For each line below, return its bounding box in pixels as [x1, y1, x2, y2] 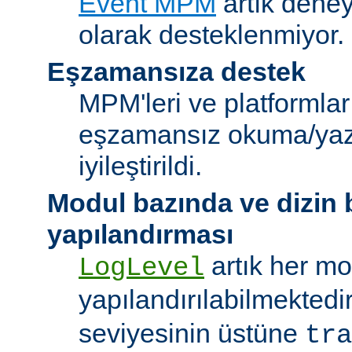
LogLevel [79, 252, 204, 283]
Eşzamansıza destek [47, 56, 306, 86]
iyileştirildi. [79, 150, 202, 181]
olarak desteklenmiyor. [79, 19, 344, 49]
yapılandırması [47, 218, 233, 249]
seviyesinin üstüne [79, 317, 305, 348]
